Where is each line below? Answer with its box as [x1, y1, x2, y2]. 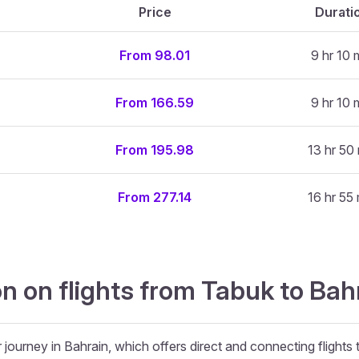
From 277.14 [118, 189, 192, 205]
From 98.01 [119, 47, 190, 63]
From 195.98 [115, 142, 194, 158]
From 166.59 [115, 95, 194, 111]
